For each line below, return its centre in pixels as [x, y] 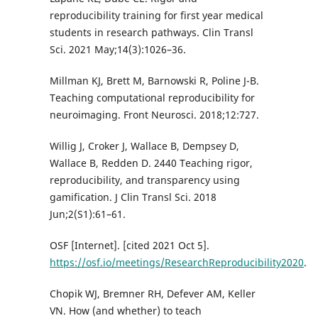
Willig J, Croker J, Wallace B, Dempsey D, [144, 146]
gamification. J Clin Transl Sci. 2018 [133, 197]
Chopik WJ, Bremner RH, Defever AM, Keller [152, 294]
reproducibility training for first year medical [156, 16]
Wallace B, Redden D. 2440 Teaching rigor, [151, 163]
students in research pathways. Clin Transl [151, 33]
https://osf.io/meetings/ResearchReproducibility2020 [176, 263]
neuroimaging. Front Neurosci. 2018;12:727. [154, 115]
